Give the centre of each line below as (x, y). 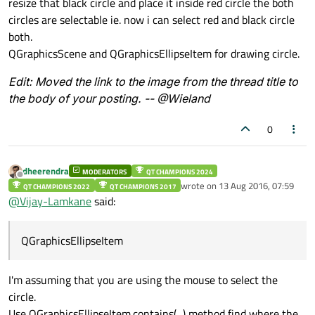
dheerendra (46, 171)
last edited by (207, 192)
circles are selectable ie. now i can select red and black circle (152, 20)
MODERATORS (105, 172)
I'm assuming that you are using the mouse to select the (143, 279)
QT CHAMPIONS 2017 (143, 186)
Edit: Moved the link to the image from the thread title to (153, 82)
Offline (32, 180)
